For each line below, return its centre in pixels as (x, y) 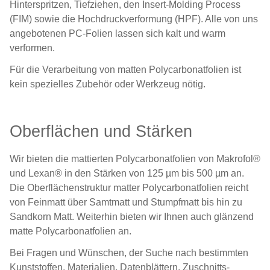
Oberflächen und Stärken (101, 131)
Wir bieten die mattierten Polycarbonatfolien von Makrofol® (135, 159)
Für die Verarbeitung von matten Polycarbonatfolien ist (125, 70)
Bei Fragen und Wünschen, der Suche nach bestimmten (129, 253)
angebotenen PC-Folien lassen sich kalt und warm (119, 33)
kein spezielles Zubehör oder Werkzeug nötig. (108, 84)
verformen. (32, 48)
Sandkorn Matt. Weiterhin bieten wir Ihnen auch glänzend (132, 217)
